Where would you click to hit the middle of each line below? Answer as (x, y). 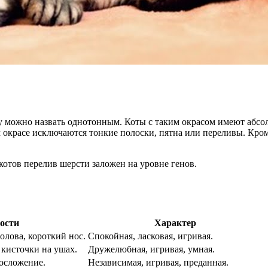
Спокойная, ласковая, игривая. (150, 236)
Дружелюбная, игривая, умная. (151, 249)
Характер (175, 223)
